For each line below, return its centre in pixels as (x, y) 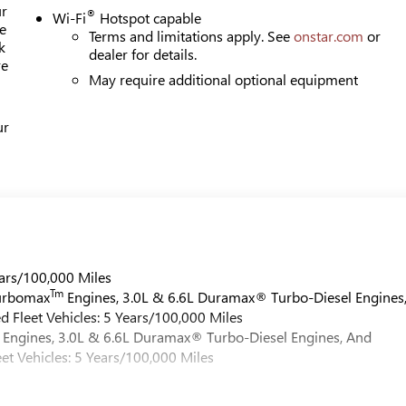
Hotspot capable (149, 17)
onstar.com (329, 35)
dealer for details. (143, 53)
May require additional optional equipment (224, 79)
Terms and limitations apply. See (192, 35)
